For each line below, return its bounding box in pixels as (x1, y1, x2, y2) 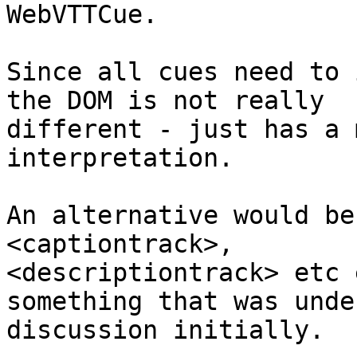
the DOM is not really (6, 86, 324, 116)
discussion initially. (6, 316, 324, 345)
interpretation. (6, 143, 233, 173)
